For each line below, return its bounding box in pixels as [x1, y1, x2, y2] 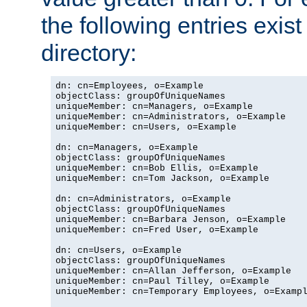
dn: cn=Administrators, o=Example [56, 193, 231, 204]
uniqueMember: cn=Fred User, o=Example [56, 224, 258, 235]
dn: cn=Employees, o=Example [56, 80, 204, 91]
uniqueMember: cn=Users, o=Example [56, 121, 236, 132]
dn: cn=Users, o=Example [56, 245, 182, 256]
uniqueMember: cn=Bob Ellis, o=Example [56, 162, 258, 173]
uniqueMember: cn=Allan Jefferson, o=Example [56, 265, 291, 276]
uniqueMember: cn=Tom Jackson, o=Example [56, 173, 269, 184]
